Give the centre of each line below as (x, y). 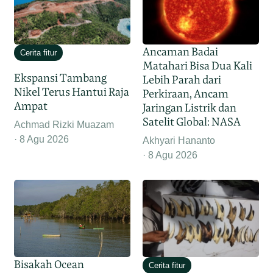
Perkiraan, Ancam (186, 94)
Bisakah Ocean (49, 264)
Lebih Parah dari (182, 80)
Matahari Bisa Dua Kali (197, 66)
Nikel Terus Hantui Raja (72, 92)
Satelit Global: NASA (192, 122)
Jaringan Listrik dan (190, 108)
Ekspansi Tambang (61, 78)
